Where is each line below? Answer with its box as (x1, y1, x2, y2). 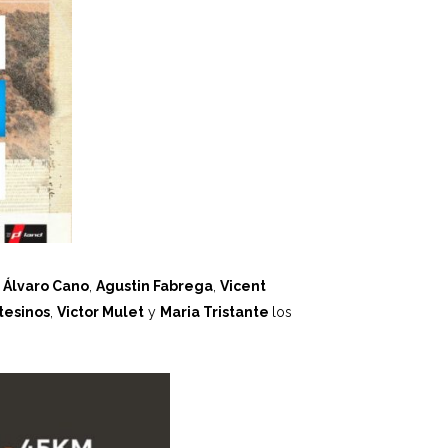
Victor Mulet (57, 304, 144, 320)
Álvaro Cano (3, 278, 89, 294)
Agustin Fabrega (96, 278, 213, 294)
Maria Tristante (160, 304, 272, 320)
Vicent (220, 278, 266, 294)
